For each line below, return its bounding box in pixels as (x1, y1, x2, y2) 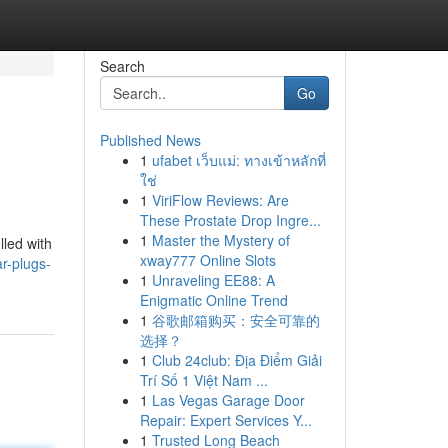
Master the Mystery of (151, 230, 290, 250)
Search (99, 56, 145, 76)
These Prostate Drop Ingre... (139, 210, 321, 230)
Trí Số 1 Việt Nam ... (139, 370, 268, 390)
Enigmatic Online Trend (139, 290, 288, 310)
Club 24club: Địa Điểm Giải (151, 350, 322, 370)
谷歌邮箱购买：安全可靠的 (151, 310, 320, 330)
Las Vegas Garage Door (151, 390, 305, 410)
